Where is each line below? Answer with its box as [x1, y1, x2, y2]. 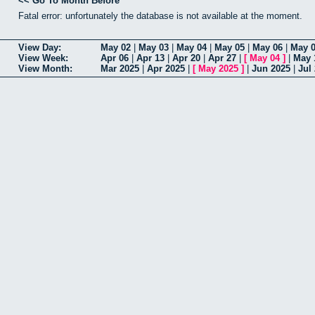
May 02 [101, 42, 131, 53]
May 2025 [198, 63, 238, 75]
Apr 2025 [147, 63, 185, 75]
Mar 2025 [101, 63, 139, 75]
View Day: [18, 42, 61, 53]
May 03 [139, 42, 169, 53]
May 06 [252, 42, 283, 53]
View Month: [18, 63, 72, 75]
